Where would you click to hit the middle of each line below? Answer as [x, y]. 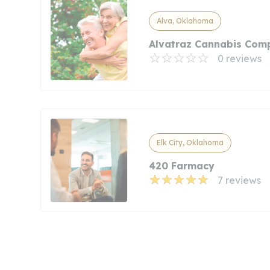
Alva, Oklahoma [185, 21]
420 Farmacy [181, 166]
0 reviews [239, 59]
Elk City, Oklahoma [190, 143]
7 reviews [239, 181]
